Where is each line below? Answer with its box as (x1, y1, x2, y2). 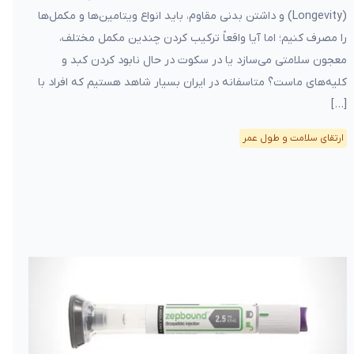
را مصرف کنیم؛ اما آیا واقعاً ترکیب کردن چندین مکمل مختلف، (58, 31, 347, 46)
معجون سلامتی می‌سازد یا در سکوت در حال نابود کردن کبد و (61, 53, 347, 68)
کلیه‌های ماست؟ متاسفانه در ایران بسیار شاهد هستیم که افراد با (37, 75, 347, 90)
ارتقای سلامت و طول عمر (242, 132, 344, 145)
